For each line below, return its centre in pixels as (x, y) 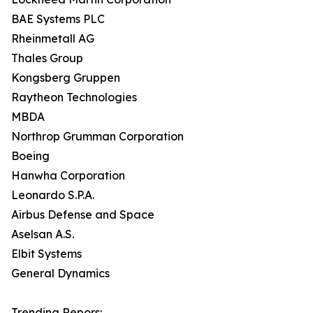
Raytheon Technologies (74, 97)
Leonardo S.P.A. (53, 195)
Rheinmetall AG (53, 39)
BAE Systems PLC (58, 19)
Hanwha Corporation (68, 176)
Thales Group (47, 58)
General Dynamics (60, 274)
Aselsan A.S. (43, 234)
